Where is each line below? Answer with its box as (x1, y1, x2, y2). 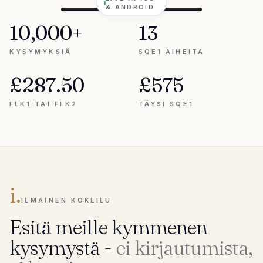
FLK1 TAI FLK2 (9, 100, 78, 108)
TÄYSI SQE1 (138, 100, 194, 108)
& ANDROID (106, 4, 154, 11)
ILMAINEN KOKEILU (21, 197, 112, 204)
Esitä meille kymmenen (9, 215, 208, 240)
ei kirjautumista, (116, 235, 252, 260)
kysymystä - (9, 235, 112, 260)
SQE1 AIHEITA (138, 48, 204, 56)
